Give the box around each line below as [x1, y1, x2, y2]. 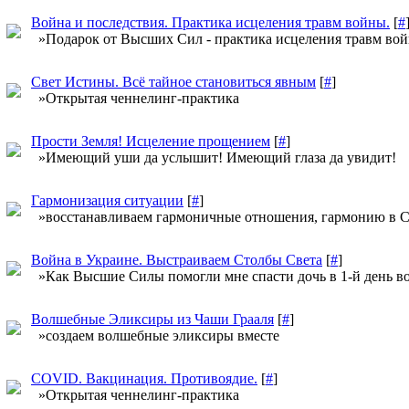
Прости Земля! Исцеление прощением [31, 133, 270, 149]
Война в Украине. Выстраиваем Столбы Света [31, 252, 322, 267]
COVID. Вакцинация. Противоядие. [31, 371, 257, 386]
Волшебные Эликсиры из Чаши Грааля [31, 311, 274, 327]
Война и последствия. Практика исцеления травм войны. [31, 15, 390, 30]
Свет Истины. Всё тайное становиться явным [31, 74, 316, 89]
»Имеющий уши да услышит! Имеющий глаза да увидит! [31, 150, 396, 165]
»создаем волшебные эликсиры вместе [31, 328, 279, 343]
